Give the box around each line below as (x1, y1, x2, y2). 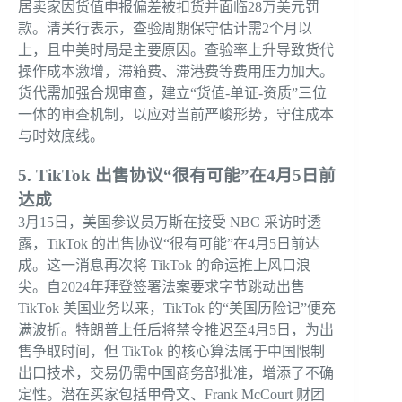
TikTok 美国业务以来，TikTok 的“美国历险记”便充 (18, 300, 336, 316)
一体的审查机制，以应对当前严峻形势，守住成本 (18, 106, 334, 122)
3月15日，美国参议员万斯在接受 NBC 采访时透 (18, 214, 321, 230)
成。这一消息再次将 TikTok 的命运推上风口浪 (18, 257, 310, 273)
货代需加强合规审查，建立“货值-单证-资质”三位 (18, 84, 327, 100)
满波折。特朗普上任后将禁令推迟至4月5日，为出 (18, 321, 334, 337)
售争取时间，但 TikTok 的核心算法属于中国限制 (18, 343, 325, 359)
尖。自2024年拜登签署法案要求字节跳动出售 (18, 278, 305, 294)
